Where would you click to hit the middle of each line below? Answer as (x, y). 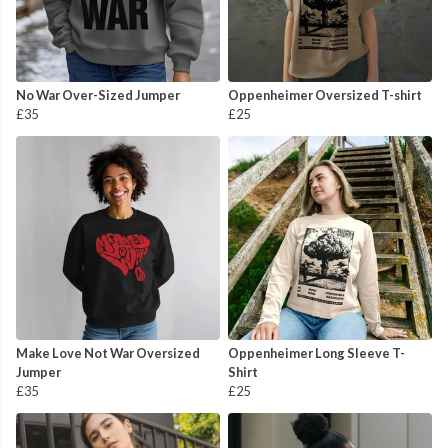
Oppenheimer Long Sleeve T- (316, 353)
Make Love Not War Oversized (108, 353)
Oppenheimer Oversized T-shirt (325, 95)
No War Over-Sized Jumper (98, 95)
